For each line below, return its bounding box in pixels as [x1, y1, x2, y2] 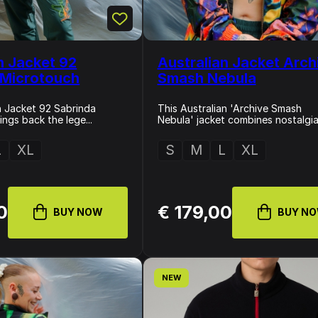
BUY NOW [53, 206, 104, 218]
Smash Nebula [157, 70, 256, 87]
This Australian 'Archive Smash [157, 102, 302, 114]
